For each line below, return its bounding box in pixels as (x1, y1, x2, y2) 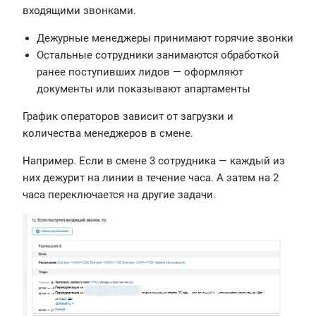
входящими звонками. (23, 4, 136, 18)
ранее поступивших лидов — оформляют (37, 66, 243, 79)
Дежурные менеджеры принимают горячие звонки (37, 32, 293, 45)
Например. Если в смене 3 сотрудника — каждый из (23, 154, 285, 168)
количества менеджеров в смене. (23, 127, 196, 140)
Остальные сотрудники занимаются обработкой (37, 49, 279, 62)
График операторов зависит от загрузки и (23, 110, 233, 123)
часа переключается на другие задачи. (23, 188, 216, 202)
